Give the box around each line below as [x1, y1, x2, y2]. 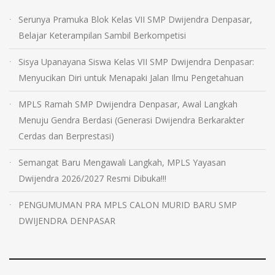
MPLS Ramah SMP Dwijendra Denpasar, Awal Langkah [18, 98, 238, 110]
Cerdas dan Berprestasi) [18, 130, 114, 142]
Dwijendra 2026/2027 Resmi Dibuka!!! [18, 172, 166, 184]
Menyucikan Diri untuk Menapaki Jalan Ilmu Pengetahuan [18, 71, 244, 83]
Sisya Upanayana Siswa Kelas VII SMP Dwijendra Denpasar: [18, 55, 254, 68]
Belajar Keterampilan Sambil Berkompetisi [18, 29, 186, 41]
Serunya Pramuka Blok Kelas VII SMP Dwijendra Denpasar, [18, 13, 252, 25]
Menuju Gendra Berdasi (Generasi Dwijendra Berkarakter [18, 114, 244, 126]
